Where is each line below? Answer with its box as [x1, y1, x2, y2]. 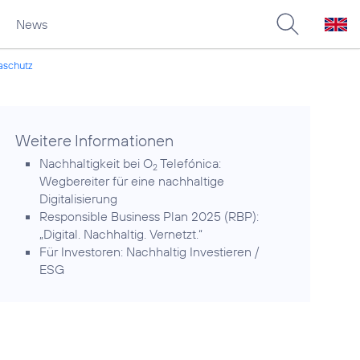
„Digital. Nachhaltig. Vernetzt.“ [39, 226, 203, 242]
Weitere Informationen [15, 130, 174, 150]
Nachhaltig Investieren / [126, 243, 260, 260]
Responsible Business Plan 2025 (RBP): [39, 208, 260, 224]
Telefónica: [157, 155, 222, 171]
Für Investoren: [39, 243, 127, 260]
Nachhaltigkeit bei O [39, 155, 153, 171]
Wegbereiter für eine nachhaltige [39, 173, 225, 189]
